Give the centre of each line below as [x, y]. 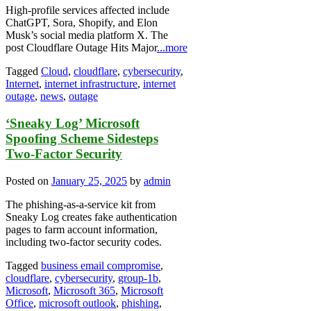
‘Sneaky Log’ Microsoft [73, 123]
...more [172, 48]
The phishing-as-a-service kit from [81, 204]
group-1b [138, 278]
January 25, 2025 [89, 180]
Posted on [28, 180]
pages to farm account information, [82, 229]
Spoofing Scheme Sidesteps [82, 138]
